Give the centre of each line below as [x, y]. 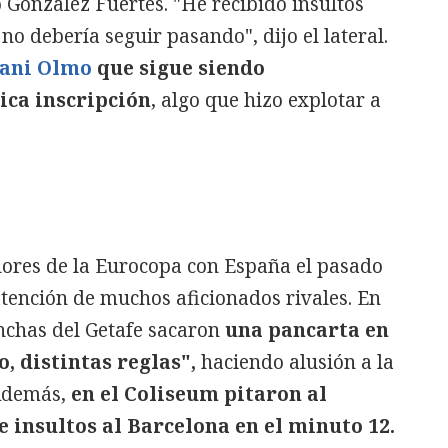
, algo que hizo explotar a [266, 100]
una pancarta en [304, 330]
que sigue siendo [178, 68]
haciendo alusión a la [295, 362]
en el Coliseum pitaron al [199, 394]
